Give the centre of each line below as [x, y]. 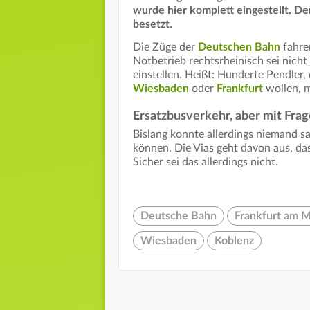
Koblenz [234, 241]
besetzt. [153, 25]
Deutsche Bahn [179, 216]
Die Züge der [165, 47]
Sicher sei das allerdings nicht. [207, 162]
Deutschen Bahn [239, 47]
